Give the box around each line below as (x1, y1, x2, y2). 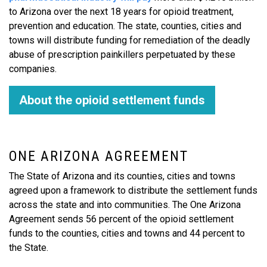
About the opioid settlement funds (19, 93, 205, 107)
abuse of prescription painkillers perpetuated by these (9, 49, 235, 60)
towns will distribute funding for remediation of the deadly (9, 35, 250, 46)
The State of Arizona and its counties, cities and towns (9, 170, 235, 182)
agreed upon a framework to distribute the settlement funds (9, 185, 257, 196)
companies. (9, 63, 57, 74)
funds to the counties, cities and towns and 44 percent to (9, 228, 245, 239)
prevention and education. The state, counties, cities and (9, 20, 241, 32)
